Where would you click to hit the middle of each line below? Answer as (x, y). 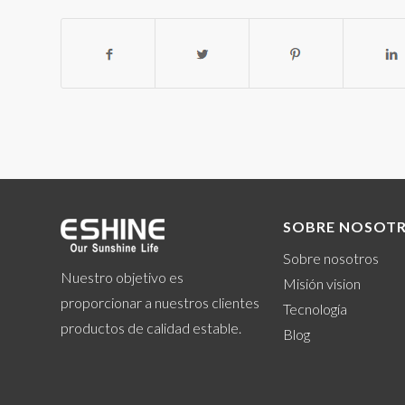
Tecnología (316, 309)
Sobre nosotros (331, 259)
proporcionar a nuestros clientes (160, 302)
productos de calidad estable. (151, 327)
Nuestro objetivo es (122, 277)
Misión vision (322, 284)
